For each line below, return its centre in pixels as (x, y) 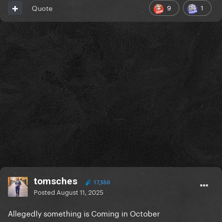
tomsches (55, 181)
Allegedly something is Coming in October (85, 213)
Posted (45, 192)
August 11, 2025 (80, 192)
